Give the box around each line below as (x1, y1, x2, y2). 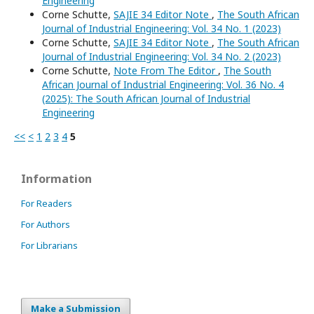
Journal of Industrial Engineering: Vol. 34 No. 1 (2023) (42, 21, 281, 35)
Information (21, 170, 92, 186)
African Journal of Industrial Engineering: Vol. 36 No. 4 (42, 77, 284, 91)
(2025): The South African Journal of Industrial (42, 91, 250, 105)
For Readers (21, 196, 72, 210)
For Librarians (21, 238, 78, 252)
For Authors (21, 217, 70, 231)
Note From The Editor (114, 63, 218, 77)
